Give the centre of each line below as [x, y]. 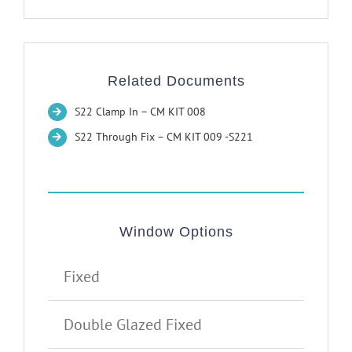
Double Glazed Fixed [133, 325]
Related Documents [176, 81]
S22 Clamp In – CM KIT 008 [140, 111]
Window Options [176, 232]
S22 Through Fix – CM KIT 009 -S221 [163, 137]
